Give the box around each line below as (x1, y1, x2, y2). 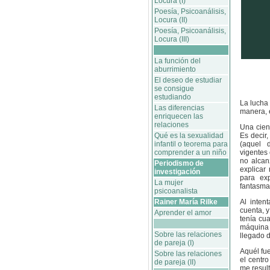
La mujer (154, 178, 183, 187)
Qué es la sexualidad (154, 131, 224, 140)
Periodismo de (154, 159, 204, 168)
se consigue (154, 84, 194, 93)
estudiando (154, 93, 191, 101)
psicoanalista (154, 187, 198, 195)
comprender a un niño (154, 148, 227, 157)
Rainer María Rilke (154, 198, 218, 206)
